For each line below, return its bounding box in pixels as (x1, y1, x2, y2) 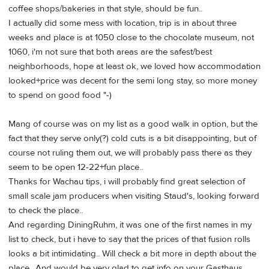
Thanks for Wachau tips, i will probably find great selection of (8, 175, 245, 187)
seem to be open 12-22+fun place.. (8, 161, 143, 173)
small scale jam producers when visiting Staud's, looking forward (8, 190, 259, 202)
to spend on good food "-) (8, 89, 112, 101)
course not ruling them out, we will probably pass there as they (8, 147, 252, 159)
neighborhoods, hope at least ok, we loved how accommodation (8, 60, 261, 72)
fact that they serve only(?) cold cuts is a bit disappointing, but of (8, 132, 256, 144)
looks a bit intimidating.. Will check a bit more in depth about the (8, 247, 256, 259)
